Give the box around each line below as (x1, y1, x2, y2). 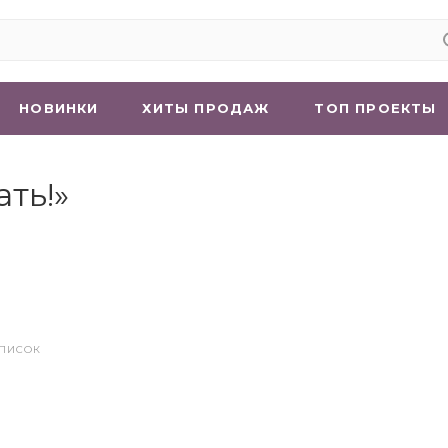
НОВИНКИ (19, 100, 99, 116)
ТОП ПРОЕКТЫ (314, 100, 437, 116)
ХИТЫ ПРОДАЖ (142, 100, 270, 116)
